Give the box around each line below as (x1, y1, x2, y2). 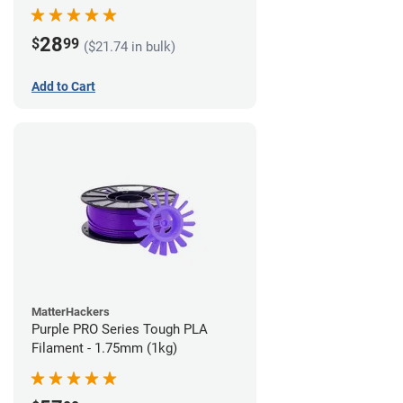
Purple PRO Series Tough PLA (31, 320, 208, 337)
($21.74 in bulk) (84, 38, 175, 55)
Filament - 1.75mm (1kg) (31, 339, 177, 356)
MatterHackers (31, 304, 110, 318)
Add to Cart (31, 78, 95, 94)
